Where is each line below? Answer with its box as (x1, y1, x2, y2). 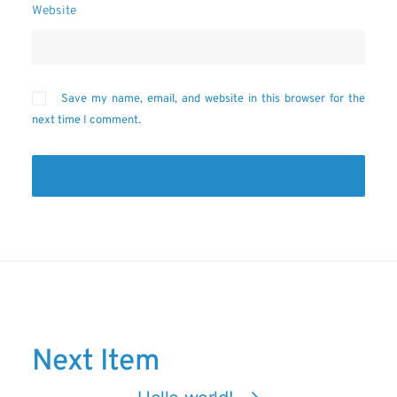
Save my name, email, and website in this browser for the (61, 92, 365, 106)
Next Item (32, 344, 160, 381)
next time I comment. (32, 113, 141, 128)
